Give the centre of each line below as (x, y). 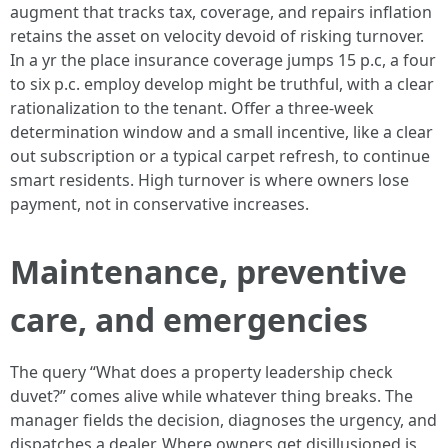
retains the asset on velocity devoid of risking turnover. (217, 36)
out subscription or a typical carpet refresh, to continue (220, 156)
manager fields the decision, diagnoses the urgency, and (223, 420)
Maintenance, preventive (208, 271)
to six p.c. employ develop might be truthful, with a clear (222, 84)
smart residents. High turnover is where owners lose (209, 180)
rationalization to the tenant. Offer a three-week (192, 108)
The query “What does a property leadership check (201, 372)
